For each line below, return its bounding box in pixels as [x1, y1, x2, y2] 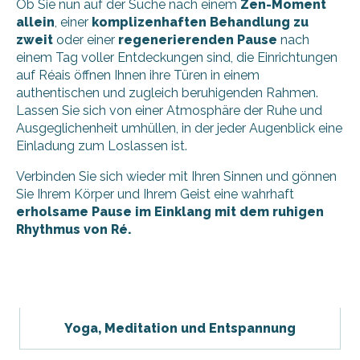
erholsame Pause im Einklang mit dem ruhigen [16, 204, 324, 219]
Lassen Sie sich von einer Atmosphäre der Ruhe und [16, 103, 322, 118]
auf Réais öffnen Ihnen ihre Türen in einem [16, 67, 260, 83]
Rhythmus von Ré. [16, 222, 132, 237]
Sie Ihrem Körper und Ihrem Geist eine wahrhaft [16, 186, 294, 202]
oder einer [53, 32, 118, 47]
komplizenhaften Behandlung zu [92, 14, 309, 30]
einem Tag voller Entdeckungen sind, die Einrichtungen [16, 50, 337, 65]
